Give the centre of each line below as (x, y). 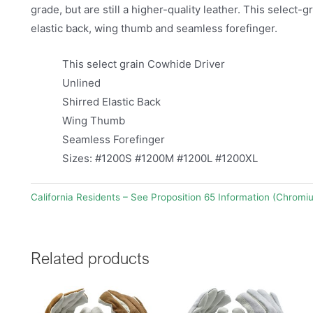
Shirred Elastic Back (111, 101)
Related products (90, 258)
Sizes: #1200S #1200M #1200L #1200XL (160, 158)
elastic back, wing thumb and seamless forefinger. (154, 28)
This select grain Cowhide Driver (144, 64)
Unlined (81, 82)
